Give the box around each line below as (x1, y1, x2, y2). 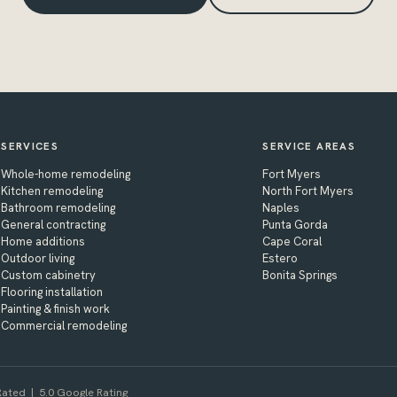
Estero (262, 250, 299, 266)
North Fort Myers (262, 183, 354, 198)
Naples (262, 199, 300, 215)
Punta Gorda (262, 216, 329, 232)
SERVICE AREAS (262, 138, 356, 152)
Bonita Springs (262, 267, 339, 283)
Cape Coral (262, 233, 323, 249)
